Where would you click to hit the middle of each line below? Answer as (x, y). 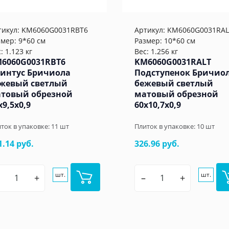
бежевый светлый (174, 83)
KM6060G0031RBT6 (55, 30)
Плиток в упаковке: (166, 126)
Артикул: (151, 30)
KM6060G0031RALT (173, 62)
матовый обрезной (176, 94)
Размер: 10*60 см (165, 41)
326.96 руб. (157, 144)
